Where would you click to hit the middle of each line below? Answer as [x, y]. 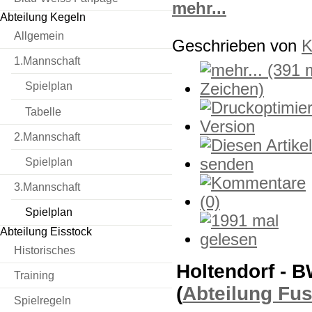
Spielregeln [42, 300]
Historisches [45, 250]
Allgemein [39, 36]
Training [34, 275]
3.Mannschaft [47, 187]
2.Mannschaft [47, 136]
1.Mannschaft [47, 61]
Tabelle [43, 111]
